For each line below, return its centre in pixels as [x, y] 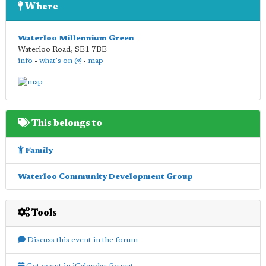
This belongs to [66, 123]
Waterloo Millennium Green [76, 38]
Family [38, 150]
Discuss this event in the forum [82, 240]
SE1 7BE [91, 50]
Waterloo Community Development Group [105, 176]
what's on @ [60, 61]
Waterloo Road [44, 50]
